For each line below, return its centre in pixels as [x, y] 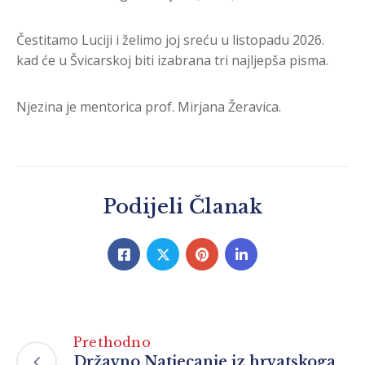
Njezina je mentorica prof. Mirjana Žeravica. [149, 107]
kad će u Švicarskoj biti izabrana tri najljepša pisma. [172, 61]
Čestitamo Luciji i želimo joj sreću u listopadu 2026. [170, 40]
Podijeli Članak [182, 207]
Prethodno [112, 343]
